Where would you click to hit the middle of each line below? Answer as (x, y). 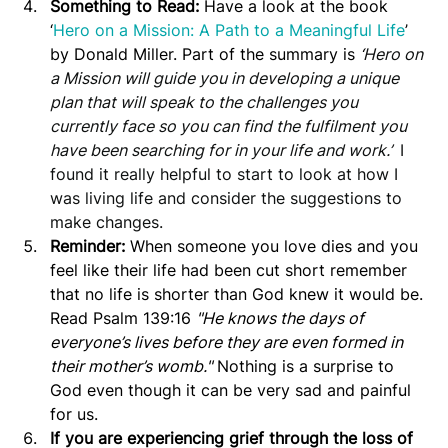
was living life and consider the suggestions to (228, 197)
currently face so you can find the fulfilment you (230, 125)
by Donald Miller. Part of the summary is (205, 53)
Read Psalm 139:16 (123, 317)
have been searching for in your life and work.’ (225, 149)
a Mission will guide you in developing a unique (226, 77)
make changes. (109, 221)
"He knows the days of (282, 317)
